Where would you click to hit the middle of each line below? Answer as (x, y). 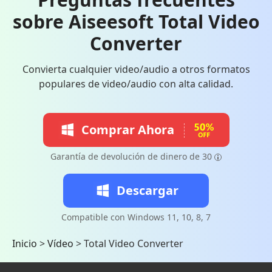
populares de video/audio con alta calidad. (136, 84)
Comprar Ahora (127, 130)
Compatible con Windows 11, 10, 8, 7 (136, 217)
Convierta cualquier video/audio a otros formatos (136, 69)
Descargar (148, 190)
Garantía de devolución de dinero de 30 (131, 156)
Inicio (25, 243)
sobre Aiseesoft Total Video (136, 22)
